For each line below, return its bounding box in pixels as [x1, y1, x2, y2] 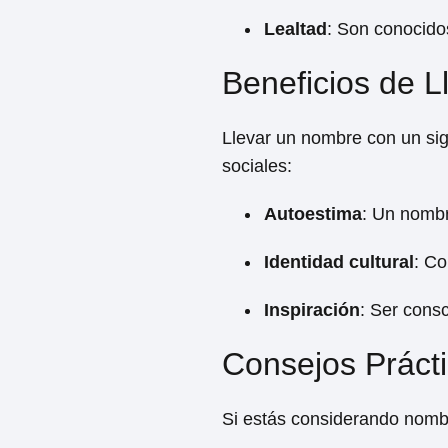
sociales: [222, 156, 292, 176]
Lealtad [264, 19, 327, 39]
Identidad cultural [264, 252, 414, 272]
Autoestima [264, 204, 362, 224]
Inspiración [264, 300, 360, 320]
